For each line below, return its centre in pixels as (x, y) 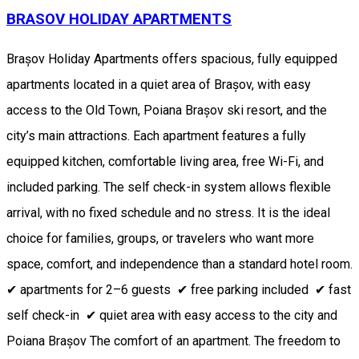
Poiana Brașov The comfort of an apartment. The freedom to (173, 341)
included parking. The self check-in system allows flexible (169, 188)
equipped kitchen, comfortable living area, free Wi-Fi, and (165, 162)
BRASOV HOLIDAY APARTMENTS (119, 19)
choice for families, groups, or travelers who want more (160, 239)
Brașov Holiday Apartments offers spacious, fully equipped (172, 59)
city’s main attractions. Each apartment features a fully (156, 136)
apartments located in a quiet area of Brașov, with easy (159, 85)
